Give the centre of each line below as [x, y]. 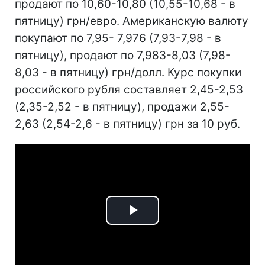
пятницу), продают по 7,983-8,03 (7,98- [123, 55]
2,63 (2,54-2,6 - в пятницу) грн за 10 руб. [127, 124]
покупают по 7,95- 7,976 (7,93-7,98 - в [118, 38]
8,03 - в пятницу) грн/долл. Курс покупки [128, 72]
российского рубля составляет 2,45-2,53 [129, 90]
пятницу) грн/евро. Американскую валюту [132, 21]
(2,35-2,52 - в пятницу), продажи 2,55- [122, 107]
